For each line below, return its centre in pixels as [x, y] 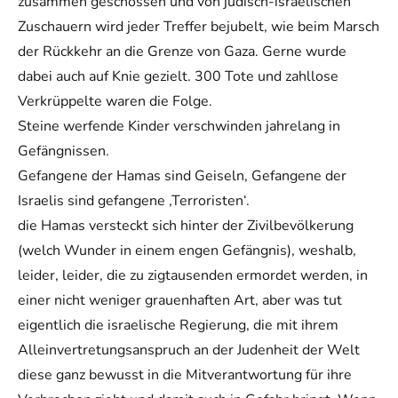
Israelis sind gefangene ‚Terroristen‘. [134, 200]
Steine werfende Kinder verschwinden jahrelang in [179, 126]
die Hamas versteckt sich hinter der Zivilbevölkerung [186, 225]
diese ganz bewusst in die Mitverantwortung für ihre [185, 374]
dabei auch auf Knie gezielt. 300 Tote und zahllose [178, 76]
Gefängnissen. [64, 151]
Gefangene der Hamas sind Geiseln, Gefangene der [182, 175]
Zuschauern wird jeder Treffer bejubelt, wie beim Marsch [199, 26]
